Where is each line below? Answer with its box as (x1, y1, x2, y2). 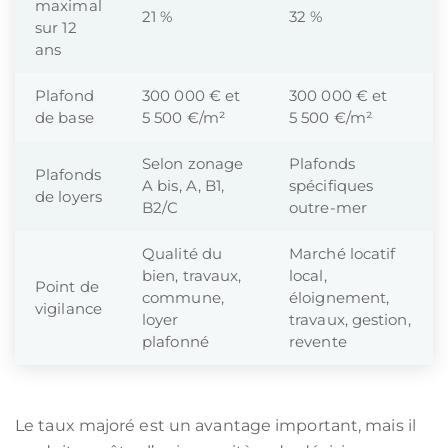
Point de (35, 277, 99, 296)
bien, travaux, (142, 266, 242, 285)
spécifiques (289, 176, 374, 195)
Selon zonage (142, 154, 244, 173)
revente (289, 332, 347, 351)
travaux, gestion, (289, 310, 411, 329)
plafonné (142, 332, 209, 351)
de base (35, 108, 94, 127)
